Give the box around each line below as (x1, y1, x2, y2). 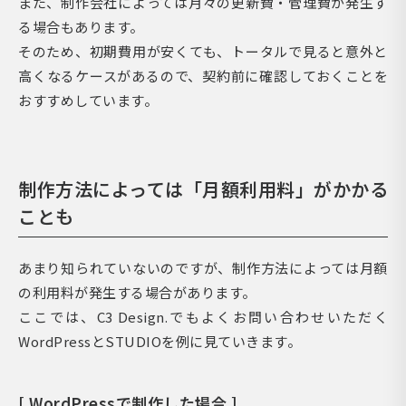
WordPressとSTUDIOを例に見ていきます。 (18, 331, 301, 351)
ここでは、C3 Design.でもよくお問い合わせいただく (18, 306, 388, 326)
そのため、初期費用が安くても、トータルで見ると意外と (18, 41, 388, 61)
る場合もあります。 (18, 16, 144, 36)
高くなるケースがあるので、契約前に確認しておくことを (18, 65, 388, 85)
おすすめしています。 (18, 90, 158, 110)
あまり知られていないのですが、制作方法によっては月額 (18, 257, 388, 277)
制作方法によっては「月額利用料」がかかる (18, 175, 388, 202)
